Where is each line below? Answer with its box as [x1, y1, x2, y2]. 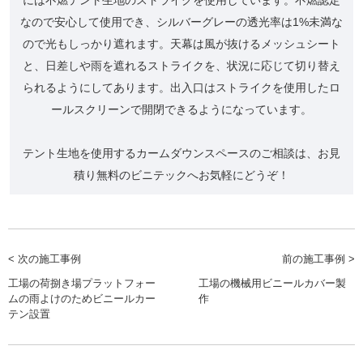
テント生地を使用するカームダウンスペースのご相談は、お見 [23, 146, 340, 160]
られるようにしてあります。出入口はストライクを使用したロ [23, 80, 340, 94]
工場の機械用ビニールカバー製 [199, 276, 347, 289]
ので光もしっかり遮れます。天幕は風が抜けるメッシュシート [23, 36, 340, 50]
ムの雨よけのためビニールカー [8, 292, 156, 305]
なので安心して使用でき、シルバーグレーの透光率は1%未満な [20, 15, 343, 28]
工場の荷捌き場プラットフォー [8, 276, 156, 289]
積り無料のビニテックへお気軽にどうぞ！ [74, 168, 289, 181]
